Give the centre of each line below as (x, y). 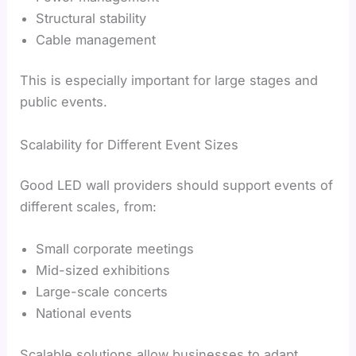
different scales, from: (89, 207)
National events (84, 313)
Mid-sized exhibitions (103, 271)
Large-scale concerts (102, 292)
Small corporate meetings (115, 249)
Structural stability (91, 18)
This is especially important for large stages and (169, 81)
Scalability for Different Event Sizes (130, 144)
